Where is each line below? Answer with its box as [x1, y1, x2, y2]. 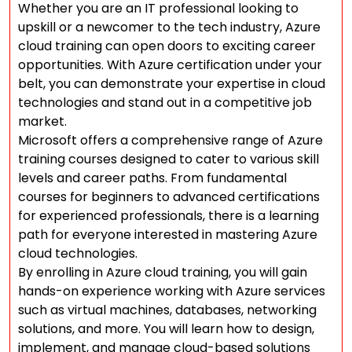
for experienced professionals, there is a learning [18, 207, 319, 225]
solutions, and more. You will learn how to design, [18, 320, 314, 338]
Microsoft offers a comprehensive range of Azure [18, 131, 323, 149]
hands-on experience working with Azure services [18, 282, 325, 300]
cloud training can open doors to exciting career [18, 37, 316, 55]
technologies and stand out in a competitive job [18, 93, 312, 112]
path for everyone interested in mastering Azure [18, 225, 317, 244]
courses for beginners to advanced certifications [18, 188, 320, 206]
